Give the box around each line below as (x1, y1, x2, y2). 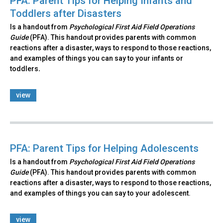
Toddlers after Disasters (10, 7, 121, 20)
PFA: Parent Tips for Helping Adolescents (10, 142, 199, 155)
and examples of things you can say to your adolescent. (10, 189, 191, 198)
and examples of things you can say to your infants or (10, 54, 183, 63)
